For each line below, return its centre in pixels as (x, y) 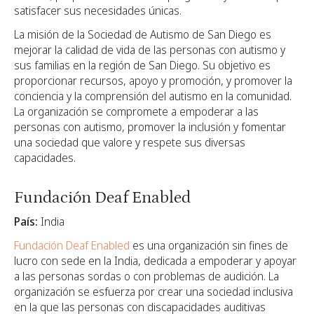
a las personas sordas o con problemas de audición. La (146, 277)
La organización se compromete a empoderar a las (136, 111)
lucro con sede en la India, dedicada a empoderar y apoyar (155, 261)
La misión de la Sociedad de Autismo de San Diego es (143, 34)
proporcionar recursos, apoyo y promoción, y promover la (153, 80)
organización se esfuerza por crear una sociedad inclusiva (153, 292)
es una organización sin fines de (209, 246)
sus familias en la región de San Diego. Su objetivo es (142, 65)
